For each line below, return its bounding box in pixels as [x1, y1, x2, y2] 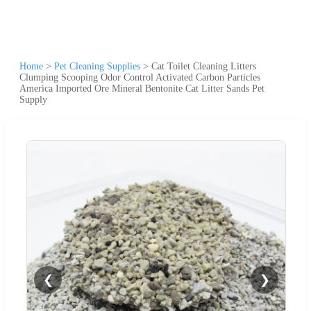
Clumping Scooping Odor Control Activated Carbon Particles [19, 72, 260, 83]
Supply [19, 94, 47, 105]
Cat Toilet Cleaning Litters [151, 60, 256, 72]
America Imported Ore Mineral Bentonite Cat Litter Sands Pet [19, 83, 264, 94]
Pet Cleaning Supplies [54, 60, 140, 72]
